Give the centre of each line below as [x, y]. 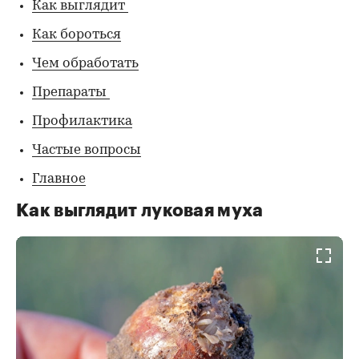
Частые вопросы [87, 150]
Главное [59, 179]
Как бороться [77, 34]
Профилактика [82, 121]
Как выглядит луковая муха [140, 210]
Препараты [71, 92]
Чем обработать [85, 63]
